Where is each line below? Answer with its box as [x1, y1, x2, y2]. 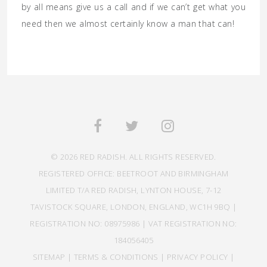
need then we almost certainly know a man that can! [21, 18, 234, 29]
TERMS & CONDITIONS [73, 252, 159, 262]
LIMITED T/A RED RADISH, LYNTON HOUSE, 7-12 [45, 185, 222, 195]
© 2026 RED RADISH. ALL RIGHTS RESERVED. [51, 151, 216, 162]
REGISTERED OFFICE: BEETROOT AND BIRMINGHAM [38, 168, 229, 179]
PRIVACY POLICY [167, 252, 228, 262]
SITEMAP [32, 252, 66, 262]
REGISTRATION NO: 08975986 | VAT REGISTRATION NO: [30, 218, 237, 229]
